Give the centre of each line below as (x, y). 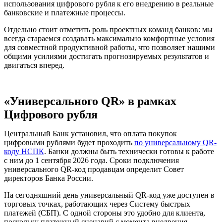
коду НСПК (24, 151)
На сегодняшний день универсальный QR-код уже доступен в (109, 195)
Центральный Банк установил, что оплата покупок (90, 133)
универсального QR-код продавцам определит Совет (94, 169)
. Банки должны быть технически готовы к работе (129, 151)
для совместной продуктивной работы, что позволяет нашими (110, 47)
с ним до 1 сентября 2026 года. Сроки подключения (91, 160)
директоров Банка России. (49, 178)
